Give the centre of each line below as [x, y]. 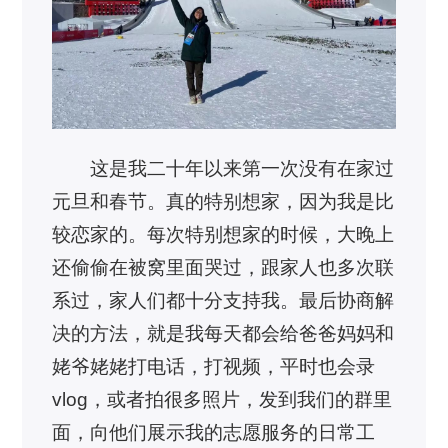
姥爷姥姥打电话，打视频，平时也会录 [214, 366]
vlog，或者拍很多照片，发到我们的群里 [222, 399]
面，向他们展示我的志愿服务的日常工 [214, 432]
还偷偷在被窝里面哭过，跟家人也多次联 [223, 267]
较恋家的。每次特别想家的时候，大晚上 [223, 234]
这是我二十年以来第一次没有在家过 [241, 168]
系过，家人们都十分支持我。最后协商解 [223, 300]
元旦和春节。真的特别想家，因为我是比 [223, 201]
